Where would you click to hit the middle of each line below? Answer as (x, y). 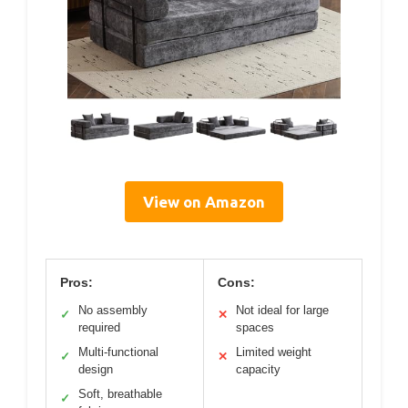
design (96, 369)
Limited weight (274, 352)
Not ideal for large (282, 310)
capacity (258, 369)
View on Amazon (204, 201)
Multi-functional (118, 352)
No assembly (113, 310)
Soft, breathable (120, 393)
